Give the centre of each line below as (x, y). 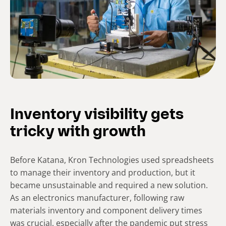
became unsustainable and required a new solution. (109, 185)
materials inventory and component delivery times (106, 210)
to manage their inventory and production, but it (103, 172)
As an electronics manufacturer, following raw (97, 197)
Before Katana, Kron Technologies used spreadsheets (112, 160)
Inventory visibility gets (97, 115)
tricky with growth (78, 132)
